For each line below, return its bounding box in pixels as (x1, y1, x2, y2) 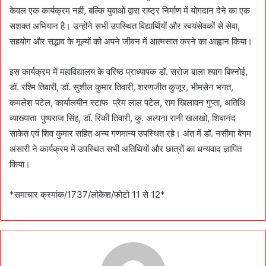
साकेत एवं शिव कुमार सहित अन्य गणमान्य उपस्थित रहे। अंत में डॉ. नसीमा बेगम (9, 127, 251, 139)
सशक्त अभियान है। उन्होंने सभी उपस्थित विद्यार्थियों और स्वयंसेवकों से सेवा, (9, 20, 240, 31)
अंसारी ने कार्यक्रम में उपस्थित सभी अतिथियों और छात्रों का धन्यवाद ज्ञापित (9, 142, 242, 154)
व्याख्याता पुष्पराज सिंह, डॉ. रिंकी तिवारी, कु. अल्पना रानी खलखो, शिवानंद (9, 112, 236, 123)
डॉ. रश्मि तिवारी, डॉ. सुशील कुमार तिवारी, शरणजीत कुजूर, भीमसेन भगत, (9, 81, 233, 93)
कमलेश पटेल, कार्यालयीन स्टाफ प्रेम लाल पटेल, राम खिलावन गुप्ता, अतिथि (9, 96, 245, 108)
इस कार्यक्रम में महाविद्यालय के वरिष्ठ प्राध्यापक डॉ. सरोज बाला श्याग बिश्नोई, (9, 65, 248, 77)
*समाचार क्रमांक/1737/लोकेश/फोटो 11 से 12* (9, 188, 165, 200)
